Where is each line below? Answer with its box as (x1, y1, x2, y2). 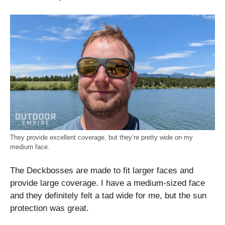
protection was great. (10, 203, 89, 213)
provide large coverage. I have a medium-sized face (10, 178, 205, 188)
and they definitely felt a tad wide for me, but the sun (10, 191, 206, 201)
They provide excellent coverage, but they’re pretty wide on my (10, 133, 193, 141)
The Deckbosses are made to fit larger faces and (10, 166, 193, 176)
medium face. (10, 143, 50, 151)
